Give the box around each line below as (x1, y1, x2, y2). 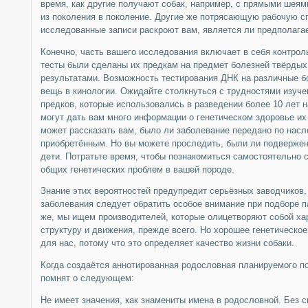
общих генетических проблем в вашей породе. (40, 164, 234, 175)
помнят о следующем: (40, 273, 134, 284)
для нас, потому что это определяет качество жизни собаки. (40, 238, 294, 249)
